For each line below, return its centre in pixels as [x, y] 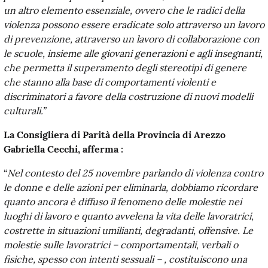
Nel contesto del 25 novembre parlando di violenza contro [135, 173]
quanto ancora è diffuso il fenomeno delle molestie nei [123, 201]
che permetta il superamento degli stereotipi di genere [125, 67]
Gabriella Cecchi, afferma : [63, 149]
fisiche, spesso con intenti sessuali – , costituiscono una [125, 259]
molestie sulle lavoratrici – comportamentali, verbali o [121, 244]
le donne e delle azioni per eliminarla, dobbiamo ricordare [131, 187]
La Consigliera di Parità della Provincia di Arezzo [115, 134]
